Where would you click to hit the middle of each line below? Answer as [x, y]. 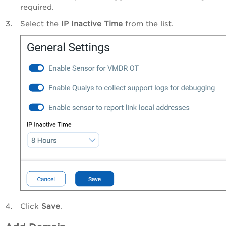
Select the [41, 23]
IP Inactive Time [92, 23]
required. [37, 7]
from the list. [148, 23]
